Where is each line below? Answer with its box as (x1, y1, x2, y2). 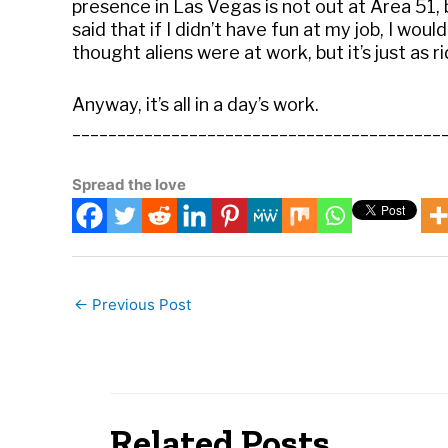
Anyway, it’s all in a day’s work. (72, 93, 319, 115)
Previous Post (88, 294, 191, 314)
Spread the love (72, 175, 186, 195)
